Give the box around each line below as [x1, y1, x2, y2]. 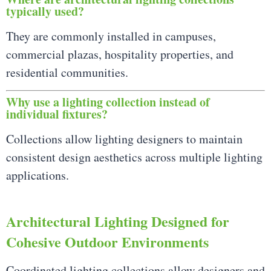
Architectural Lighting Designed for [6, 210, 229, 232]
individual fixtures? [6, 105, 108, 123]
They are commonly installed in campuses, [6, 28, 216, 45]
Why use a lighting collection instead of [6, 93, 210, 111]
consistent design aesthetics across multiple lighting [6, 149, 263, 166]
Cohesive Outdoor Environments [6, 230, 209, 252]
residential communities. [6, 64, 128, 81]
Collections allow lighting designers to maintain [6, 131, 243, 148]
